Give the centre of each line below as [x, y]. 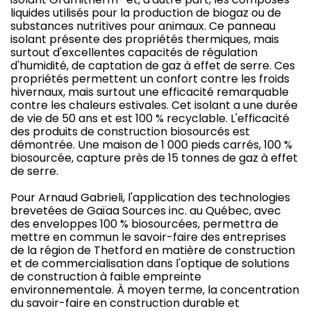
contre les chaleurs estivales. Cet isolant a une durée [154, 105]
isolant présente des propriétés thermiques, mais [145, 39]
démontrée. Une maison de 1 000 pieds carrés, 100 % [151, 144]
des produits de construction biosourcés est [130, 131]
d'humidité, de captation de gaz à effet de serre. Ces [153, 65]
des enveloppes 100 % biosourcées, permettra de [144, 224]
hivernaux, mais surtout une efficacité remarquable [150, 92]
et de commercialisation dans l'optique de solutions [150, 263]
